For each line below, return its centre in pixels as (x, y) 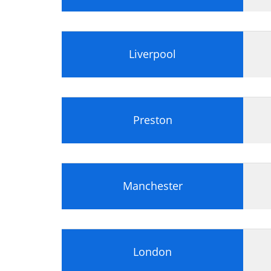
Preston (152, 119)
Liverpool (152, 54)
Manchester (152, 185)
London (152, 251)
